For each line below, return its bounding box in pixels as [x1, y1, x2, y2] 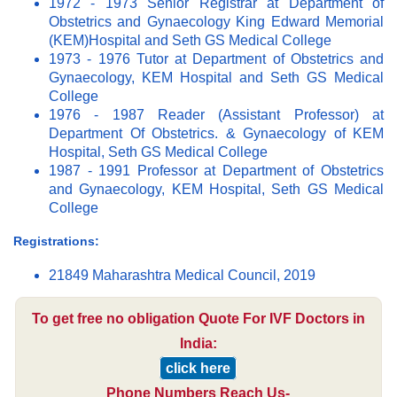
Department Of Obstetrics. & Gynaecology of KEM [49, 125, 384, 141]
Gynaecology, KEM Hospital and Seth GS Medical [49, 69, 384, 85]
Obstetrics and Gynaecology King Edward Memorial [49, 13, 384, 29]
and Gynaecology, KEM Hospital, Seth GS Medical [49, 181, 384, 197]
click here [166, 360, 231, 376]
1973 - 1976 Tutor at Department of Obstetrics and [49, 51, 384, 66]
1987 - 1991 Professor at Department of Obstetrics [49, 162, 384, 178]
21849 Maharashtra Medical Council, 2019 [49, 267, 315, 283]
